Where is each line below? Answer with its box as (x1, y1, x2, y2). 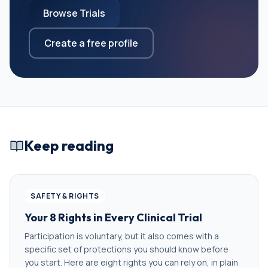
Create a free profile (44, 36, 138, 50)
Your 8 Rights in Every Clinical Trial (25, 211, 202, 224)
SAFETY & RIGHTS (31, 191, 99, 201)
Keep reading (24, 136, 114, 154)
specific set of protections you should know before (25, 243, 229, 255)
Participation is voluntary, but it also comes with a (25, 230, 219, 242)
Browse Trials (43, 7, 105, 20)
